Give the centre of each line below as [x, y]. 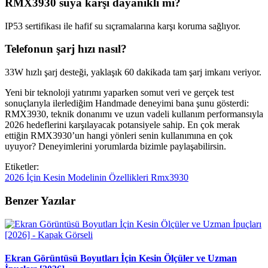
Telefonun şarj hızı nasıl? [66, 49]
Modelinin [88, 178]
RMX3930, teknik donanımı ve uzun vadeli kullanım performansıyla [134, 114]
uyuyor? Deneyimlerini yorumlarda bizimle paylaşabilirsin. [115, 147]
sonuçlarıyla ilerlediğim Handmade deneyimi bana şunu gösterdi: [127, 103]
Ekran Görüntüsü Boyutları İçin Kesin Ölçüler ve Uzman [121, 258]
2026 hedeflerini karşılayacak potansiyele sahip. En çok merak [122, 125]
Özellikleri [130, 178]
